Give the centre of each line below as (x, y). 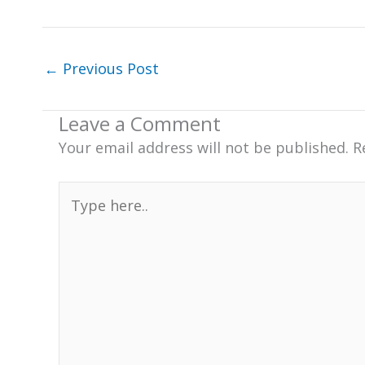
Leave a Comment (140, 124)
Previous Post (109, 69)
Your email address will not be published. (204, 148)
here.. (77, 216)
